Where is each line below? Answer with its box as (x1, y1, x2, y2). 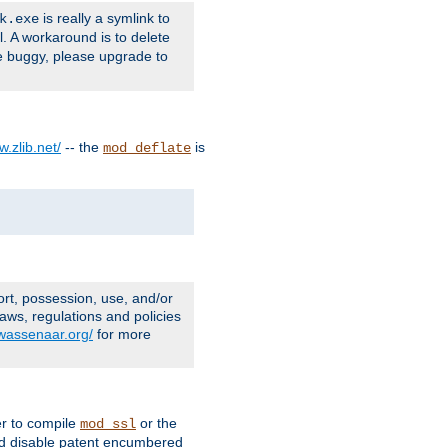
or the (136, 414, 177, 431)
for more (93, 325, 151, 342)
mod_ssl (80, 415, 136, 432)
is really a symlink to (39, 9, 170, 26)
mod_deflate (103, 139, 191, 156)
